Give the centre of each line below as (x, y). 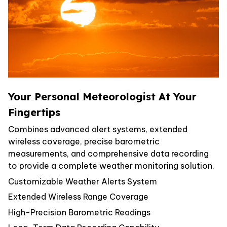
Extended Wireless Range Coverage (78, 197)
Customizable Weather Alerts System (83, 181)
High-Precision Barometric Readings (79, 212)
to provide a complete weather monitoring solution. (111, 166)
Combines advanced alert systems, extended (98, 129)
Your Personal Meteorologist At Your (102, 97)
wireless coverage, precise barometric (84, 142)
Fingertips (34, 112)
